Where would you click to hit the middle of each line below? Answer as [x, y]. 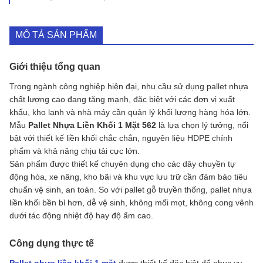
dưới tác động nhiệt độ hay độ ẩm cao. [81, 215]
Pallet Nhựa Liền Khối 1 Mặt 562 [92, 125]
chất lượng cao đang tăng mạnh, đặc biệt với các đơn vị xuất [122, 99]
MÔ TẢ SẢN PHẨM [56, 35]
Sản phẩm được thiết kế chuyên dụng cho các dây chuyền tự [122, 163]
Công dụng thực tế [52, 243]
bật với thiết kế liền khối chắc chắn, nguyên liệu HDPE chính [121, 138]
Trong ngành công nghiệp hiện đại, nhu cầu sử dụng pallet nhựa [129, 86]
